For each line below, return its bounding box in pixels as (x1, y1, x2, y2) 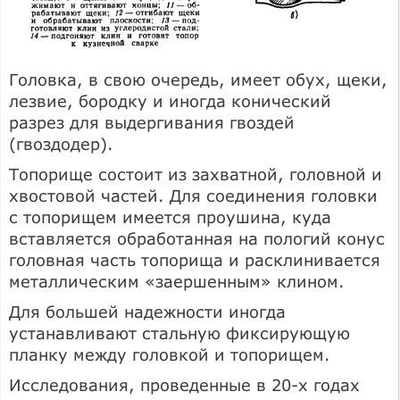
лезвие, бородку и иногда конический (9, 91, 331, 112)
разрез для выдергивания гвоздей (9, 112, 295, 133)
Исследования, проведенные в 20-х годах (9, 375, 360, 396)
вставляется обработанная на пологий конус (9, 229, 385, 249)
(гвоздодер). (9, 134, 113, 154)
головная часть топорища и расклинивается (9, 250, 380, 271)
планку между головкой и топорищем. (9, 345, 330, 365)
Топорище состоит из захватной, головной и (9, 164, 382, 185)
